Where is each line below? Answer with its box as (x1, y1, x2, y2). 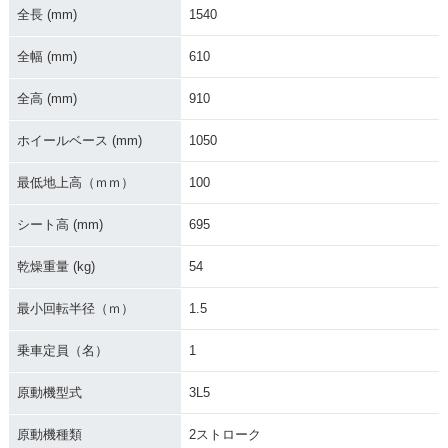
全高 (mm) (16, 90, 77, 106)
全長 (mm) (16, 6, 77, 22)
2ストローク (188, 426, 261, 442)
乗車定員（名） (16, 342, 108, 358)
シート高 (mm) (16, 216, 103, 232)
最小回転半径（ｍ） (16, 300, 134, 316)
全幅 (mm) (16, 48, 77, 64)
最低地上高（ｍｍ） (16, 174, 134, 190)
